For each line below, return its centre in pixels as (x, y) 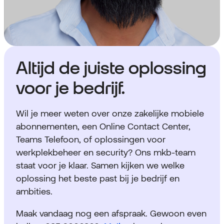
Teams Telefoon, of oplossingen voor (91, 139)
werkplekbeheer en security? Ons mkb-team (106, 152)
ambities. (34, 191)
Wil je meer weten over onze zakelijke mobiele (110, 113)
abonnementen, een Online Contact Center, (103, 126)
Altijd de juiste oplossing (111, 68)
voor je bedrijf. (70, 88)
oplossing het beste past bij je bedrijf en (98, 178)
